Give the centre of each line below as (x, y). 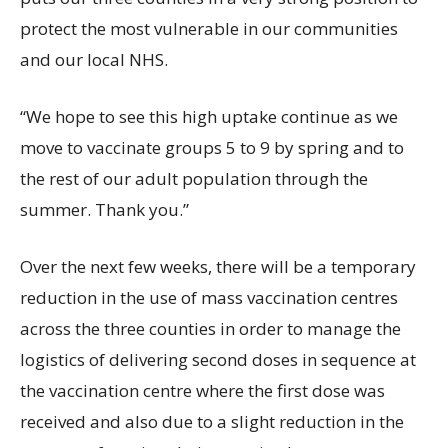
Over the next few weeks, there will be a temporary (218, 267)
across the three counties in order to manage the (210, 329)
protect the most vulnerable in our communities (209, 29)
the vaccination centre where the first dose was (202, 391)
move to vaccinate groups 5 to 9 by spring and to (212, 148)
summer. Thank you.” (104, 210)
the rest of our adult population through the (194, 179)
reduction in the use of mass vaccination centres (209, 298)
